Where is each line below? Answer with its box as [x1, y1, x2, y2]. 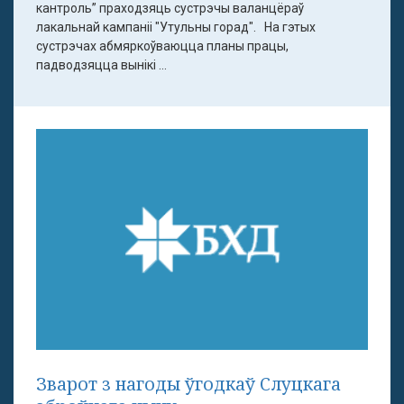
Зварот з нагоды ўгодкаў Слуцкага [36, 372, 341, 397]
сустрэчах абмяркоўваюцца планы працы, [36, 38, 289, 53]
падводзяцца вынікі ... [36, 57, 167, 72]
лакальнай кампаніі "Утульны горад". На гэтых [36, 19, 316, 34]
